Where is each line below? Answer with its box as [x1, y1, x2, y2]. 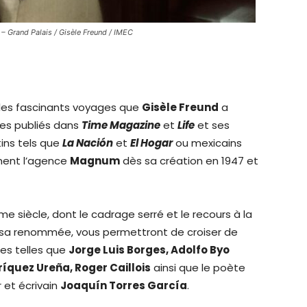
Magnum [70, 153, 120, 168]
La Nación [62, 135, 113, 150]
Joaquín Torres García [60, 278, 187, 293]
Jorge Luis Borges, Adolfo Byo [69, 242, 230, 257]
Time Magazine [82, 117, 160, 132]
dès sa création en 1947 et [120, 153, 258, 168]
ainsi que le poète [151, 260, 245, 275]
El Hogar [130, 135, 173, 150]
